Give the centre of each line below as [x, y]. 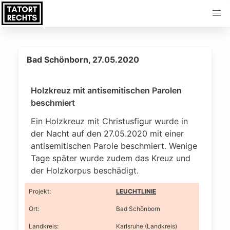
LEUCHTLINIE [136, 191]
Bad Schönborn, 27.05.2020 [83, 60]
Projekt [39, 191]
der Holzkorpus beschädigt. [85, 170]
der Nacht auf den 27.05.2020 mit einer [107, 133]
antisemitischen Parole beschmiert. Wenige [114, 146]
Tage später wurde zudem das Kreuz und [111, 158]
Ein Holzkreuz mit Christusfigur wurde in [109, 121]
